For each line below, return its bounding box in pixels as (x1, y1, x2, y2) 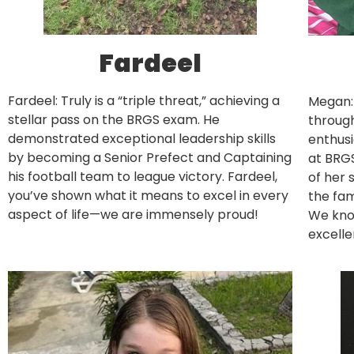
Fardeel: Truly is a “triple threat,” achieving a (8, 92, 280, 111)
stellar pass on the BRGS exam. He (8, 111, 220, 130)
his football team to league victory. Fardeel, (8, 168, 277, 186)
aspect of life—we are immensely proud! (8, 205, 258, 224)
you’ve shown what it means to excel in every (8, 186, 288, 205)
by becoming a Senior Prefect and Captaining (8, 149, 292, 168)
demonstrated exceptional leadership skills (8, 130, 276, 149)
